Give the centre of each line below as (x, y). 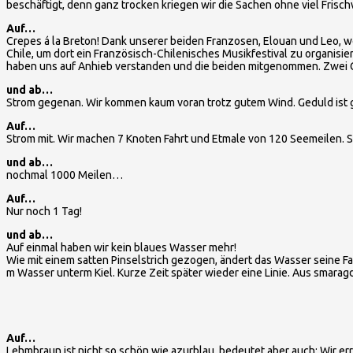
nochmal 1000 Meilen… (65, 175)
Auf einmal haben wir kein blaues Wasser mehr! (121, 247)
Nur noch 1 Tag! (44, 211)
